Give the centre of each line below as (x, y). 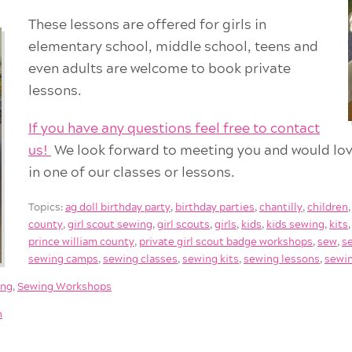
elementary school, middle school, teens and (174, 46)
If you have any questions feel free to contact (174, 128)
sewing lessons (282, 260)
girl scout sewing (110, 225)
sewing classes (141, 260)
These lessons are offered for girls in (148, 24)
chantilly (281, 208)
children (328, 208)
